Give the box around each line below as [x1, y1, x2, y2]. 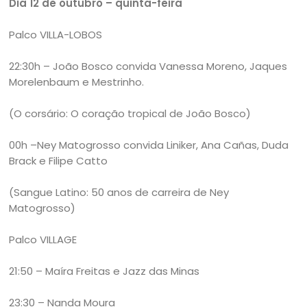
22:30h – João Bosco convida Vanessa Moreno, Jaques [9, 58, 288, 73]
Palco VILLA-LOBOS [9, 27, 103, 42]
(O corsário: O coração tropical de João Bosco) [9, 106, 251, 121]
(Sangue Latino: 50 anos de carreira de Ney [9, 184, 230, 199]
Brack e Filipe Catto [9, 153, 108, 168]
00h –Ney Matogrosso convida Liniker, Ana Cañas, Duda [9, 137, 289, 152]
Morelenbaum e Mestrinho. [9, 74, 145, 89]
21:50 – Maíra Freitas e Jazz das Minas [9, 263, 200, 278]
